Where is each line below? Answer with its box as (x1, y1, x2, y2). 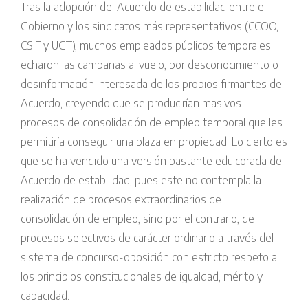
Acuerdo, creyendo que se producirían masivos (21, 96, 241, 111)
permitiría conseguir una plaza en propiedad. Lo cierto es (21, 135, 287, 149)
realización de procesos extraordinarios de (21, 192, 221, 207)
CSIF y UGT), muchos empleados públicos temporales (21, 38, 271, 53)
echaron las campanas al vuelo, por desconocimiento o (21, 58, 278, 72)
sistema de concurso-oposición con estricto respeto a (21, 250, 277, 265)
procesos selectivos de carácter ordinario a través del (21, 231, 274, 245)
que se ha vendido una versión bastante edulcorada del (21, 154, 284, 168)
